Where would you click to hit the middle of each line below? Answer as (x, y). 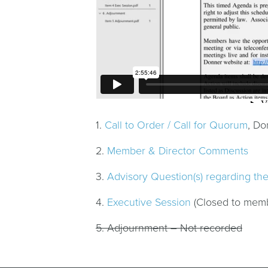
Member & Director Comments (178, 150)
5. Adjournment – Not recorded (169, 228)
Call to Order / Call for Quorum (176, 125)
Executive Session (149, 202)
